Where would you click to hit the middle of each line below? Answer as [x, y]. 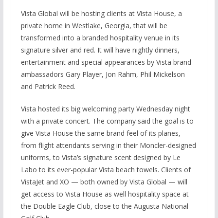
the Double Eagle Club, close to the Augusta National [104, 206]
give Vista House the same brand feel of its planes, [100, 133]
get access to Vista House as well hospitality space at [105, 194]
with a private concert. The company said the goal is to [107, 121]
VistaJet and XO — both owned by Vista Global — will [104, 182]
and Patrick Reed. [48, 86]
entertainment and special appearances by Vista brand [106, 62]
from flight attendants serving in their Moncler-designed [108, 145]
